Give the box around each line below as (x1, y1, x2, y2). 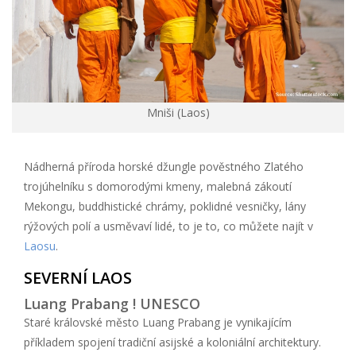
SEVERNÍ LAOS (24, 266, 132, 288)
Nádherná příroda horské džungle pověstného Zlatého (24, 158, 304, 174)
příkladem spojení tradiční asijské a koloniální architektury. (24, 334, 321, 350)
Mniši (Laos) (146, 104, 210, 120)
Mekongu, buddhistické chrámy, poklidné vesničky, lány (24, 198, 306, 214)
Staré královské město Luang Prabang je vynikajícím (24, 314, 292, 330)
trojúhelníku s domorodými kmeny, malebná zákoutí (24, 178, 292, 194)
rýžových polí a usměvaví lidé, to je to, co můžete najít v (24, 218, 313, 234)
